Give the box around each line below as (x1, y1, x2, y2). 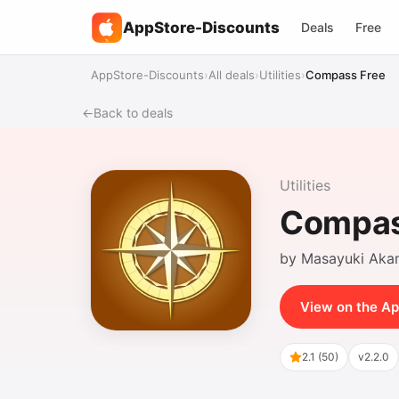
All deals (208, 68, 255, 82)
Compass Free (305, 68, 386, 82)
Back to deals (94, 105, 173, 120)
